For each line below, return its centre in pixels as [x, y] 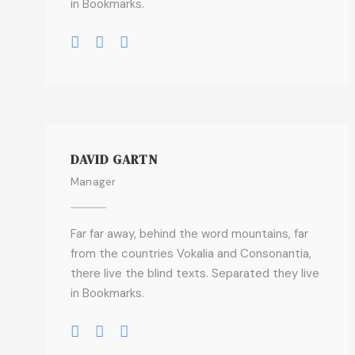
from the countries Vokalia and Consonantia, [191, 254]
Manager [94, 182]
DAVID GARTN [114, 159]
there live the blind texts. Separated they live [195, 273]
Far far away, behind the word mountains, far [189, 234]
